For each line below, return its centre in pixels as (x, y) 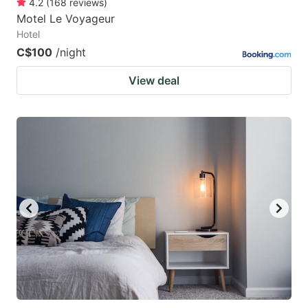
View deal (154, 80)
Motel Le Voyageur (66, 18)
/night (71, 52)
